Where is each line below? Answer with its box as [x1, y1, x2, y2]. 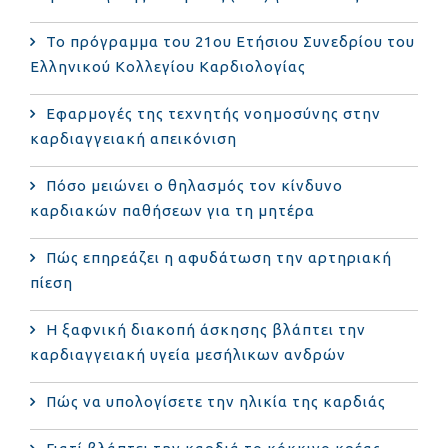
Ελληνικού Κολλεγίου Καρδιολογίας [30, 57, 306, 75]
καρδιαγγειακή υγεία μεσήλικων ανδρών [30, 345, 346, 363]
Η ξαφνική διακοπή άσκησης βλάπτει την [46, 320, 366, 338]
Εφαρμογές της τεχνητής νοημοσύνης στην [46, 104, 381, 122]
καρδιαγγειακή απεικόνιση [30, 129, 237, 147]
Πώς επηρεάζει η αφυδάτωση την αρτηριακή [46, 248, 392, 266]
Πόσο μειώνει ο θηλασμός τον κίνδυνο [46, 176, 343, 194]
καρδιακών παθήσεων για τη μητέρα [30, 201, 315, 219]
